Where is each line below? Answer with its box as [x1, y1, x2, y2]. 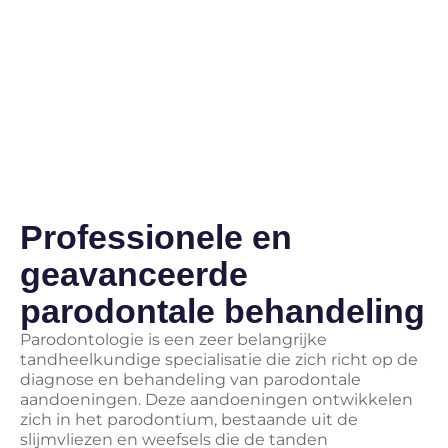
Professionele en [20, 218, 292, 257]
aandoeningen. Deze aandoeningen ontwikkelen [20, 390, 413, 410]
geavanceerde [20, 255, 248, 294]
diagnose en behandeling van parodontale [20, 370, 361, 390]
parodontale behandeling [20, 292, 425, 331]
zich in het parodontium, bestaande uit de [20, 410, 358, 430]
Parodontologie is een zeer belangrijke [20, 330, 327, 350]
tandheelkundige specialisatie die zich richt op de [20, 350, 418, 370]
